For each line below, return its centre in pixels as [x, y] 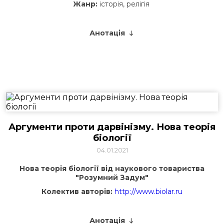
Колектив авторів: [77, 191]
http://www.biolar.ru [148, 191]
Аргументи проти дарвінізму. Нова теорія [112, 127]
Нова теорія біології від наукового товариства [112, 168]
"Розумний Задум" [112, 177]
